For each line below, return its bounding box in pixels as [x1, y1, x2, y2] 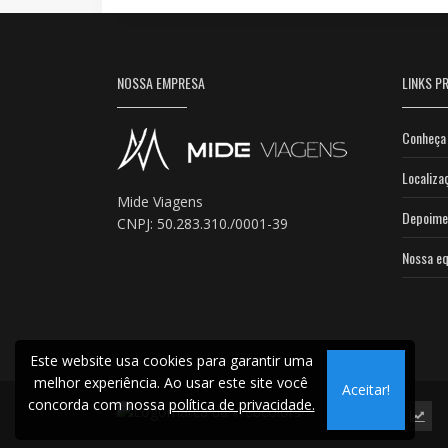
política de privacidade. [168, 395, 315, 414]
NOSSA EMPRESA [117, 71, 205, 93]
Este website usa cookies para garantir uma [29, 351, 313, 370]
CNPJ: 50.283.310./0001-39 [117, 213, 288, 233]
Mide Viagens [117, 191, 203, 211]
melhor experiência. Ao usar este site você [34, 373, 308, 392]
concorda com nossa [27, 395, 169, 414]
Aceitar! [342, 380, 390, 399]
